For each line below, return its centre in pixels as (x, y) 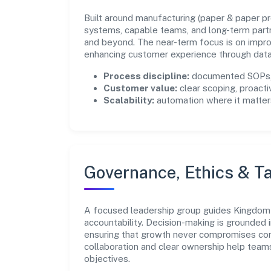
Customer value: (140, 88)
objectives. (107, 258)
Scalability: (129, 100)
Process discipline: (146, 76)
